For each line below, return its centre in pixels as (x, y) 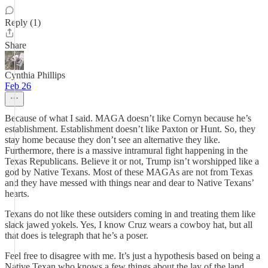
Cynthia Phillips (35, 75)
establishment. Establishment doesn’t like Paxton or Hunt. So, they (130, 129)
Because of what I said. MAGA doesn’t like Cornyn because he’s (128, 118)
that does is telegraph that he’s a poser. (77, 235)
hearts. (17, 194)
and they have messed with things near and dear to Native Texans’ (129, 183)
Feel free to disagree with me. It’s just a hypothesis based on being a (133, 256)
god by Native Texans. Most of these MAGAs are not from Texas (129, 172)
